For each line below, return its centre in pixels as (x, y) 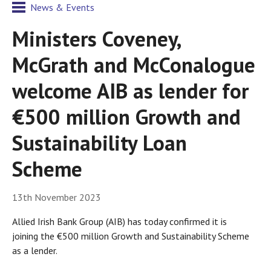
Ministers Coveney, (96, 39)
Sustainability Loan (100, 143)
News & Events (62, 7)
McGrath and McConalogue (134, 65)
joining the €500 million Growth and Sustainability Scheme (131, 236)
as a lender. (35, 251)
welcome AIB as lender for (130, 91)
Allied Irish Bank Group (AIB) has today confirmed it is (119, 222)
